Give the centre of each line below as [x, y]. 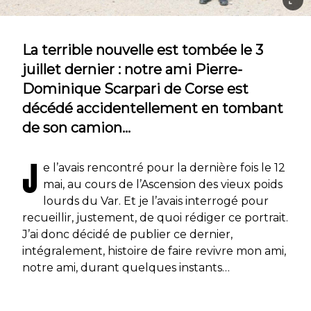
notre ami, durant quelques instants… [126, 268]
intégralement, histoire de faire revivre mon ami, [154, 251]
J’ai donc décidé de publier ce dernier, [127, 234]
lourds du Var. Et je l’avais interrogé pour [156, 201]
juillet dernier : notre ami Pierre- [132, 69]
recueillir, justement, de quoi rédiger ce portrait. [155, 218]
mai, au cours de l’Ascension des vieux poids [163, 184]
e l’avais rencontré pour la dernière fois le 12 [164, 168]
